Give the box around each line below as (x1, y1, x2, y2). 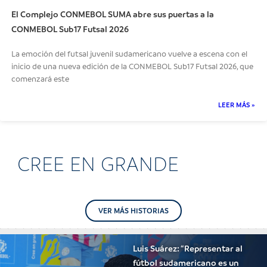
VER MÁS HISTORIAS (98, 206, 169, 216)
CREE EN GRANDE (17, 151, 179, 176)
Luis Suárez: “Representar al (133, 243, 243, 254)
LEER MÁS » (218, 100, 255, 110)
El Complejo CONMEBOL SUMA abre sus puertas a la (11, 8, 215, 19)
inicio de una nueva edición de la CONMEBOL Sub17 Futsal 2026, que (11, 60, 254, 71)
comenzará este (11, 73, 70, 83)
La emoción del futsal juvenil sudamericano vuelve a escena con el (11, 48, 248, 58)
